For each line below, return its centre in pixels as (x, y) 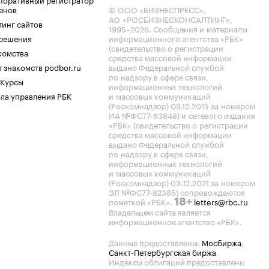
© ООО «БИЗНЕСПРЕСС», (157, 9)
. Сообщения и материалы (198, 28)
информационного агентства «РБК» (176, 38)
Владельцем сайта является (160, 211)
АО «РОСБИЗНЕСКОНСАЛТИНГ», (171, 19)
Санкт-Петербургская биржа (162, 252)
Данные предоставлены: (155, 242)
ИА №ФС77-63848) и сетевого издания (182, 115)
